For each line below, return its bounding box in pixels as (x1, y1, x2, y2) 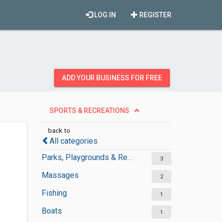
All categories (49, 136, 98, 146)
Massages (41, 170, 79, 180)
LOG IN (93, 11, 116, 19)
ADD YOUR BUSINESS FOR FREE (62, 74, 162, 82)
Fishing (41, 188, 67, 198)
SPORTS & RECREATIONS (49, 107, 129, 114)
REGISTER (138, 11, 171, 19)
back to (48, 126, 70, 134)
